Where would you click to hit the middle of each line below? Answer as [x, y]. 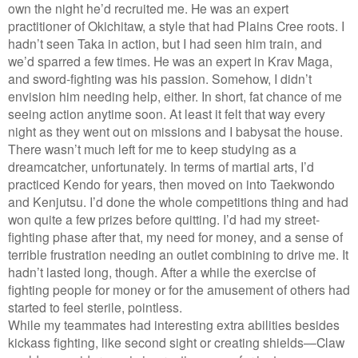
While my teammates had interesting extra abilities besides [174, 324]
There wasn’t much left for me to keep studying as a [152, 148]
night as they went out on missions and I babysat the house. [175, 131]
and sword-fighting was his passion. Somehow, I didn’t [160, 78]
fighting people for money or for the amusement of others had [179, 289]
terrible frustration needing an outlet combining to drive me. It [178, 254]
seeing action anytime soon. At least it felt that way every [167, 113]
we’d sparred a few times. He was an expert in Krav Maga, [170, 60]
